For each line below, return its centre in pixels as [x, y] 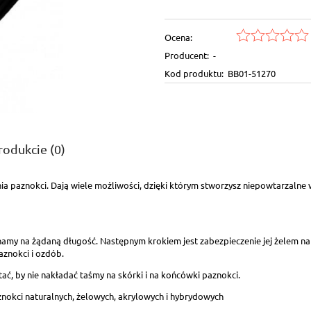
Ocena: [178, 37]
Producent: [186, 56]
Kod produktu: [194, 74]
